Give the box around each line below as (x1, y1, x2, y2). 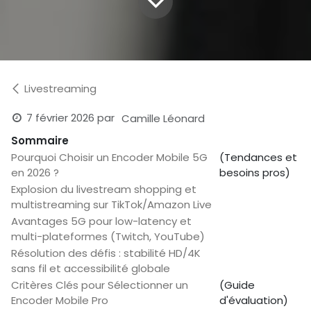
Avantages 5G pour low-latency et (11, 214, 192, 229)
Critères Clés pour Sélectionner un (11, 278, 188, 293)
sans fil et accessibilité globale (11, 261, 170, 276)
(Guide (219, 278, 255, 293)
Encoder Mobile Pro (11, 293, 108, 308)
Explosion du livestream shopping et (11, 182, 196, 197)
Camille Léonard (121, 110, 205, 126)
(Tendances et (219, 150, 297, 165)
